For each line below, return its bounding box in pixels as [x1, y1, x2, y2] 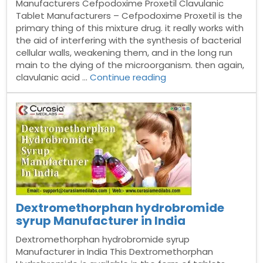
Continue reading [90, 71, 167, 83]
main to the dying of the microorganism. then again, [16, 59, 245, 71]
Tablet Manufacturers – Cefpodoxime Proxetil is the [16, 9, 243, 22]
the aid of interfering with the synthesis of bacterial [16, 34, 242, 46]
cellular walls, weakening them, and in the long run [16, 46, 233, 59]
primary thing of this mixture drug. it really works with [16, 22, 244, 34]
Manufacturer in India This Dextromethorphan [16, 245, 214, 258]
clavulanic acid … [16, 71, 90, 83]
